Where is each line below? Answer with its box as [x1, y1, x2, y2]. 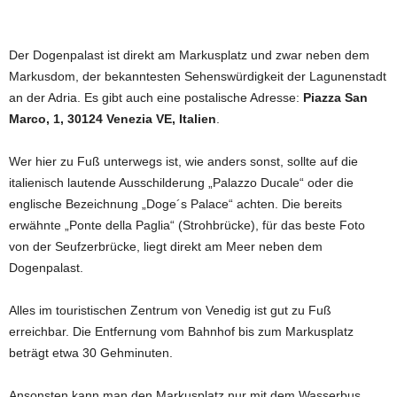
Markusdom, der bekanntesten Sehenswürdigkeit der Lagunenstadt [9, 68, 386, 83]
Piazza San [303, 90, 368, 105]
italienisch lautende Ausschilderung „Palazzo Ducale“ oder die [9, 175, 354, 190]
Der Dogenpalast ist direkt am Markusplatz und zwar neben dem [9, 47, 370, 62]
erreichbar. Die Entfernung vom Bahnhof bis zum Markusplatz [9, 323, 354, 339]
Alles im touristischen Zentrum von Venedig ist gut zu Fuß [9, 302, 331, 317]
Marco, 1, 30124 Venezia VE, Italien [9, 111, 216, 126]
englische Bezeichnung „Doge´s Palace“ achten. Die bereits [9, 196, 342, 211]
